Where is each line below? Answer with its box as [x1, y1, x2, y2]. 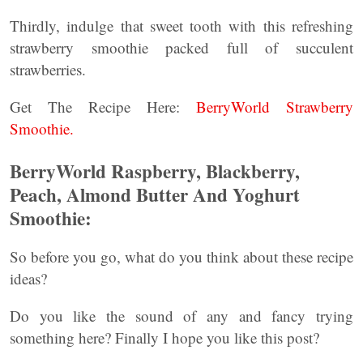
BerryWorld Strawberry [196, 96, 353, 117]
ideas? [10, 268, 47, 288]
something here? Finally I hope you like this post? [10, 327, 319, 348]
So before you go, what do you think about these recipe [10, 246, 353, 267]
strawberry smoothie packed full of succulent [10, 37, 353, 58]
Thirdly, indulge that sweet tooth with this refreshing [10, 15, 353, 36]
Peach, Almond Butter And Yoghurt [10, 181, 300, 208]
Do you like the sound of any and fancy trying [10, 305, 353, 326]
